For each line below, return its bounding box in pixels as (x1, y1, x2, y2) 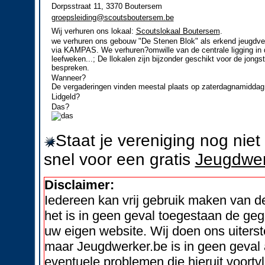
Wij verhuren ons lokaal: (51, 26, 136, 35)
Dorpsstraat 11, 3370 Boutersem (51, 1, 162, 11)
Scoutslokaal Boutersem (135, 26, 220, 35)
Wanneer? (51, 73, 86, 82)
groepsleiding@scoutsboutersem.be (51, 12, 174, 22)
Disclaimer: (44, 177, 114, 193)
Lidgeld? (51, 92, 80, 101)
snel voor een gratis (43, 150, 195, 169)
